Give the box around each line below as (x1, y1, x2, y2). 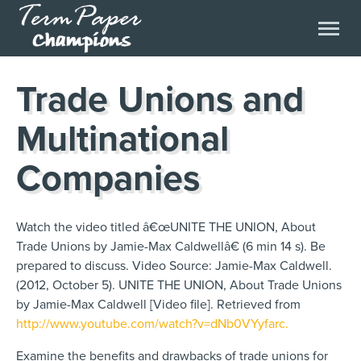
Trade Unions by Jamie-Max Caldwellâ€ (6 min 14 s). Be (16, 238, 326, 255)
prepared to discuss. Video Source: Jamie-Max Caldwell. (16, 257, 332, 274)
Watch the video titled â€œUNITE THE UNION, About (16, 218, 316, 235)
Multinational (16, 118, 229, 161)
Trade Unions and (16, 78, 304, 122)
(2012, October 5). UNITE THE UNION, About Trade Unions (16, 276, 342, 293)
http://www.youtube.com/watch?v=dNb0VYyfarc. (16, 315, 288, 332)
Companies (16, 157, 200, 201)
